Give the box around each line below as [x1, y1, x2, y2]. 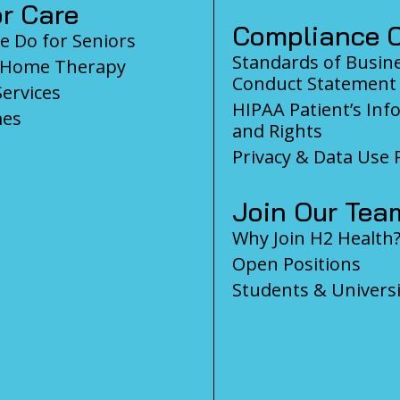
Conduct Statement [232, 71, 396, 96]
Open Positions [232, 251, 361, 276]
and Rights [232, 118, 322, 143]
